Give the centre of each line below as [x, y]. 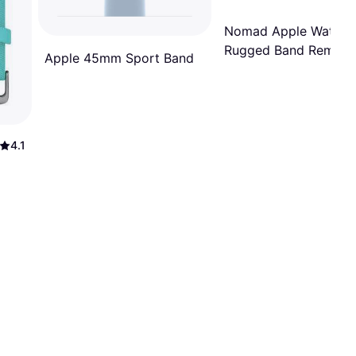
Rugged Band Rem [279, 50]
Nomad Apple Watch [286, 31]
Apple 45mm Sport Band [119, 58]
